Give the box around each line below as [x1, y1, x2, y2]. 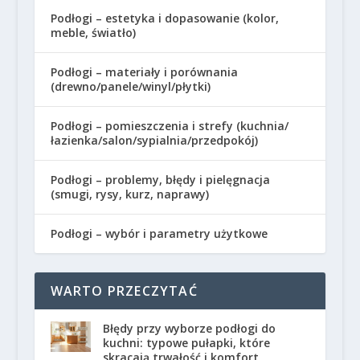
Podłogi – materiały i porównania [50, 64, 238, 80]
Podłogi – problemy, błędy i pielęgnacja [50, 172, 270, 187]
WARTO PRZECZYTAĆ [50, 282, 198, 300]
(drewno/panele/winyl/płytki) [50, 79, 211, 94]
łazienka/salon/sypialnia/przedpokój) [50, 133, 258, 148]
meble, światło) [50, 25, 136, 40]
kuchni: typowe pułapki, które [102, 335, 270, 350]
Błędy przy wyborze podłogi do [102, 321, 276, 336]
